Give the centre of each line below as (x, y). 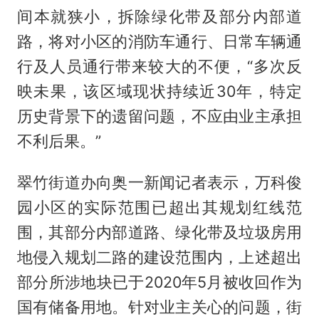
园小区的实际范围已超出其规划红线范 (159, 208)
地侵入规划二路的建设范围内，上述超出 (159, 257)
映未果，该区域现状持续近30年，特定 (159, 91)
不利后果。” (59, 141)
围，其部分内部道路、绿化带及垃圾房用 (159, 232)
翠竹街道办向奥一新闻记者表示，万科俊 (159, 183)
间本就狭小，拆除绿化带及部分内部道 (159, 16)
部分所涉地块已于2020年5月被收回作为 (159, 282)
